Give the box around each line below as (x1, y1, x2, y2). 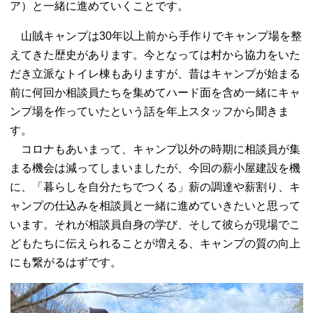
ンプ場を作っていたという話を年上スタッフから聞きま (10, 105, 290, 117)
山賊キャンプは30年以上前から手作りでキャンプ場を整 (10, 30, 303, 42)
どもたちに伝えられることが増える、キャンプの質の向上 (10, 238, 301, 249)
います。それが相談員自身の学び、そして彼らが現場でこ (10, 219, 301, 231)
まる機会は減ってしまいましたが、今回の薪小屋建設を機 (10, 162, 301, 174)
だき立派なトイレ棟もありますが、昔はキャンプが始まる (10, 68, 301, 80)
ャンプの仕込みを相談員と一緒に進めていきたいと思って (10, 200, 301, 212)
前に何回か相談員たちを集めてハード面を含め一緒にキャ (10, 87, 301, 99)
